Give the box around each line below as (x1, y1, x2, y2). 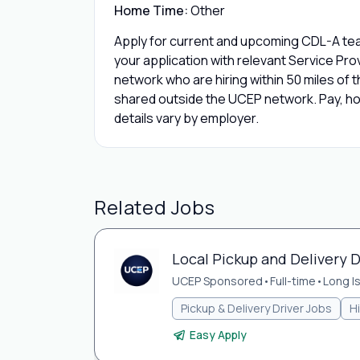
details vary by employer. (114, 109, 259, 127)
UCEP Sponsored (172, 273, 263, 288)
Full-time (270, 273, 316, 288)
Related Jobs (94, 194, 215, 220)
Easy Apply (190, 327, 247, 342)
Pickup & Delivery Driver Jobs (181, 301, 332, 316)
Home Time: (114, 2, 188, 19)
